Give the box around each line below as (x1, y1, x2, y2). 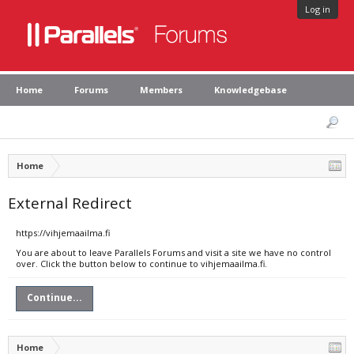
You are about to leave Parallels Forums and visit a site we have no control (16, 247, 331, 258)
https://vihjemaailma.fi (16, 227, 110, 239)
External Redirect (8, 193, 132, 213)
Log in (305, 3, 330, 15)
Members (140, 84, 183, 96)
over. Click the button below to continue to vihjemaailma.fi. (16, 258, 267, 269)
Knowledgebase (214, 84, 287, 96)
